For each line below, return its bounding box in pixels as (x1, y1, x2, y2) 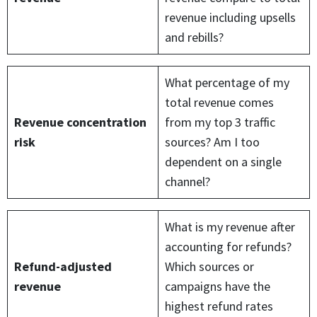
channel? (165, 173, 210, 190)
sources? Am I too (165, 133, 260, 150)
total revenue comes (165, 93, 274, 110)
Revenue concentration (14, 113, 146, 130)
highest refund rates (165, 297, 273, 314)
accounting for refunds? (165, 238, 292, 255)
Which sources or (165, 258, 254, 275)
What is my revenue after (165, 218, 295, 235)
